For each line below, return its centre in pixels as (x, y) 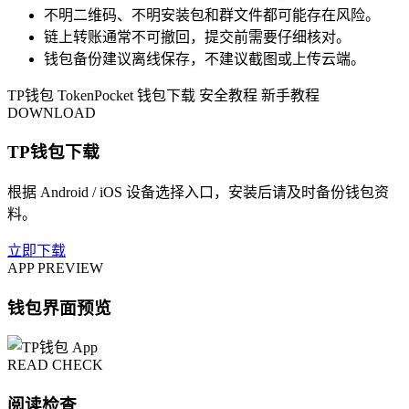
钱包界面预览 (59, 308)
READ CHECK (55, 365)
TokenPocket (95, 95)
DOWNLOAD (52, 112)
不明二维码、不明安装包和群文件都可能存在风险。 (212, 15)
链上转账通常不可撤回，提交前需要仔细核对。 (197, 37)
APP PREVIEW (55, 268)
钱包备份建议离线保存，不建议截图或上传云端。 (204, 58)
